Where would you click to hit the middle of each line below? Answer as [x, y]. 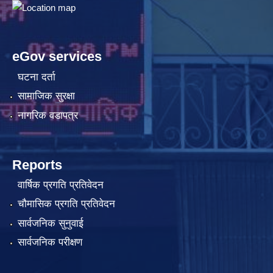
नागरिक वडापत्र [48, 115]
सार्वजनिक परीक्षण [50, 243]
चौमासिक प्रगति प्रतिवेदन [66, 204]
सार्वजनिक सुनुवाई [50, 223]
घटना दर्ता [36, 77]
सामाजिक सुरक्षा [46, 96]
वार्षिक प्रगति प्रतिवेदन [60, 185]
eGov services [57, 57]
